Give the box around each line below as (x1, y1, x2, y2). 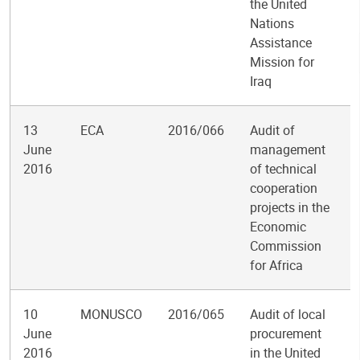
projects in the (250, 198, 329, 216)
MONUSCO (80, 305, 142, 323)
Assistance (250, 34, 312, 51)
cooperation (250, 179, 317, 197)
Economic (250, 218, 306, 235)
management (250, 141, 325, 158)
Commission (250, 237, 321, 255)
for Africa (250, 256, 303, 274)
